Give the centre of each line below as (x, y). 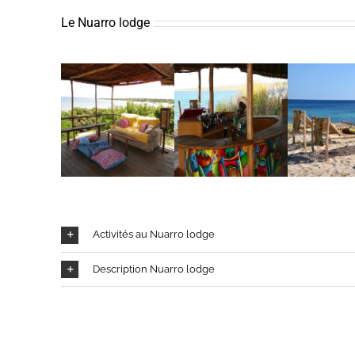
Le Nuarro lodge (105, 23)
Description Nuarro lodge (154, 269)
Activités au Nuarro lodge (154, 234)
